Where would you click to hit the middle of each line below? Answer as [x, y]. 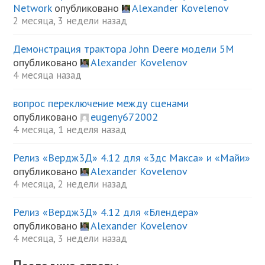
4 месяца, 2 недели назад [70, 184]
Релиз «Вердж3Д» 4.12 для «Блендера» [106, 212]
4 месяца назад [48, 75]
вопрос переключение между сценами [101, 103]
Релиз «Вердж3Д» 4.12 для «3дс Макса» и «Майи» [132, 157]
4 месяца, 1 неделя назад [70, 129]
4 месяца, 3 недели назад [70, 238]
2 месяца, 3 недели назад [70, 20]
